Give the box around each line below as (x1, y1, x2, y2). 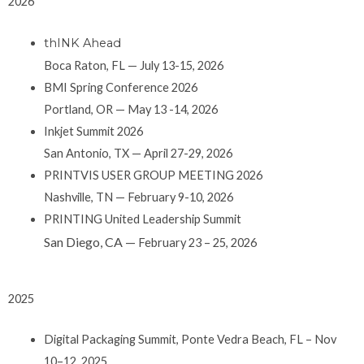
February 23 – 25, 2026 (137, 235, 257, 249)
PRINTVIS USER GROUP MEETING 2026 (43, 167, 262, 182)
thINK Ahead (43, 35, 121, 50)
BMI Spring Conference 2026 (43, 80, 197, 94)
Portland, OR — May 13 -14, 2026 (43, 102, 218, 116)
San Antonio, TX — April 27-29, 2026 (43, 145, 232, 160)
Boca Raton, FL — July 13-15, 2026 (43, 58, 223, 72)
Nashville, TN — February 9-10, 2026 (43, 189, 233, 204)
